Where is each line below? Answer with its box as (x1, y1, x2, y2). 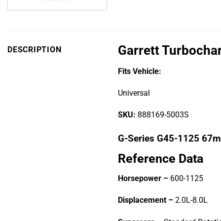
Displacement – (118, 196, 173, 205)
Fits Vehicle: (118, 67, 161, 76)
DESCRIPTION (7, 45, 62, 55)
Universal (118, 88, 150, 98)
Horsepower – (118, 174, 168, 184)
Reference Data (118, 151, 203, 166)
